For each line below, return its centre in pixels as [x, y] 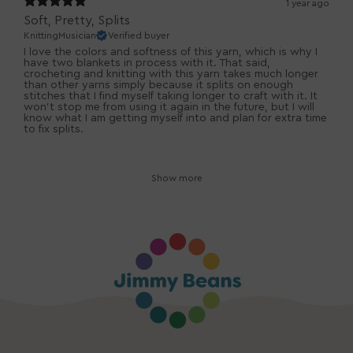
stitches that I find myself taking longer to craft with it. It [171, 97]
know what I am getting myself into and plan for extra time [175, 119]
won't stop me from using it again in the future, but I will [169, 108]
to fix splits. [54, 130]
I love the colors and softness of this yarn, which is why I [171, 52]
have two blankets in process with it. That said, [147, 63]
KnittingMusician [60, 36]
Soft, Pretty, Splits [77, 21]
